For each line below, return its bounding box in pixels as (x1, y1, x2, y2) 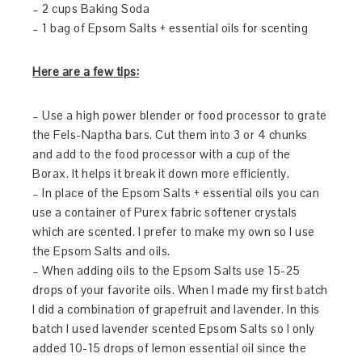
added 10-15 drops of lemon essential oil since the (32, 339, 307, 356)
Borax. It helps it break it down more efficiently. (32, 165, 293, 181)
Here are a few (32, 63, 114, 79)
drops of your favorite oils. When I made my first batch (32, 281, 328, 297)
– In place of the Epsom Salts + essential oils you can (32, 184, 320, 200)
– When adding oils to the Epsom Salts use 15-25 (32, 262, 301, 278)
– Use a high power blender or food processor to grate (32, 107, 327, 123)
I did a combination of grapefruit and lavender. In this (32, 301, 320, 317)
